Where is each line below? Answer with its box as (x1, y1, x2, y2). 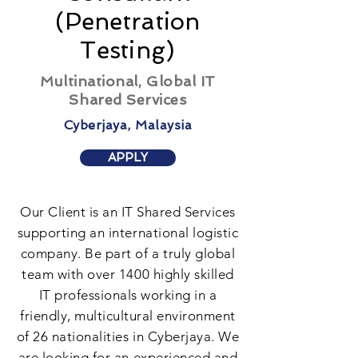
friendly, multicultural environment (20, 308, 236, 324)
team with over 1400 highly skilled (22, 266, 234, 282)
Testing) (80, 37, 176, 64)
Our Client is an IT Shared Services (20, 204, 236, 220)
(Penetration (55, 8, 201, 35)
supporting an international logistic (17, 225, 239, 241)
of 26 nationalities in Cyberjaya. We (16, 328, 240, 344)
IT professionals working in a (38, 287, 217, 303)
